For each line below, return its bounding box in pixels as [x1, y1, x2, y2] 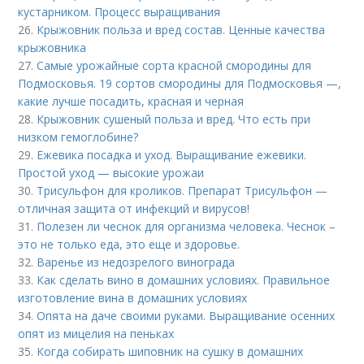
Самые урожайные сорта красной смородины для [37, 57, 312, 73]
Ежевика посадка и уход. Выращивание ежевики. [37, 146, 307, 162]
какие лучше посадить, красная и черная [18, 93, 245, 109]
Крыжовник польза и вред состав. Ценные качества [37, 21, 326, 37]
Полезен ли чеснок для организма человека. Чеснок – [37, 218, 336, 234]
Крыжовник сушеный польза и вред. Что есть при [37, 110, 311, 127]
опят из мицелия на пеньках [18, 325, 175, 341]
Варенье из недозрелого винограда [37, 253, 236, 270]
